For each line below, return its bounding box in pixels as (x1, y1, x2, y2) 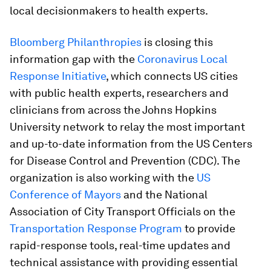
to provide (182, 222, 235, 235)
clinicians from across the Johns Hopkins (10, 103, 217, 117)
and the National (121, 188, 207, 201)
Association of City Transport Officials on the (10, 205, 235, 218)
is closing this (142, 36, 213, 49)
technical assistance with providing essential (10, 256, 238, 269)
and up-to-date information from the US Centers (10, 137, 252, 151)
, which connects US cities (106, 70, 238, 83)
